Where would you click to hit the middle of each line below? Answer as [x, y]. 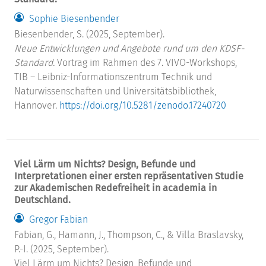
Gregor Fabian [59, 219]
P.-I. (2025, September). [62, 249]
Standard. [35, 63]
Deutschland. [43, 200]
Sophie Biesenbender [75, 18]
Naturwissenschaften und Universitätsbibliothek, [115, 91]
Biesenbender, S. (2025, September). [90, 34]
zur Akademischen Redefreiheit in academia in [116, 188]
